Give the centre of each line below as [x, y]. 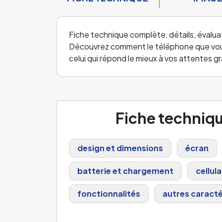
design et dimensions [120, 148]
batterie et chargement [125, 170]
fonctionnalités [109, 193]
